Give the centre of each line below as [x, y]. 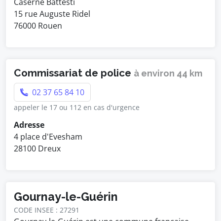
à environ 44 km [168, 73]
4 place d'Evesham [48, 137]
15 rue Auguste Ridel [52, 14]
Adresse [29, 125]
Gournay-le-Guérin [66, 197]
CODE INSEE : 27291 [47, 210]
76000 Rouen [38, 26]
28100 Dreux [37, 148]
